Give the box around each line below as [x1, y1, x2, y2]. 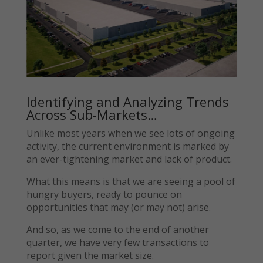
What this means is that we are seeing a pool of [26, 174, 235, 188]
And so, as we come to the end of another [26, 222, 209, 236]
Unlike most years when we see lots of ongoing [26, 126, 235, 140]
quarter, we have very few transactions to [26, 235, 209, 249]
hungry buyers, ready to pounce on [26, 187, 182, 201]
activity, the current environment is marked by [26, 139, 229, 153]
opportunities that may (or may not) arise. [26, 200, 211, 214]
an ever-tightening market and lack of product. [26, 152, 232, 166]
